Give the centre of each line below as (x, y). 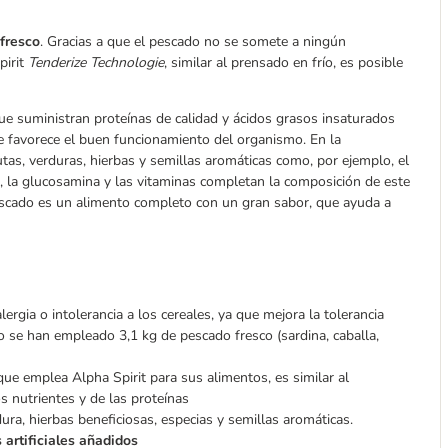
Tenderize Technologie (96, 62)
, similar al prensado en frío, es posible (283, 62)
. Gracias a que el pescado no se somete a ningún (193, 41)
